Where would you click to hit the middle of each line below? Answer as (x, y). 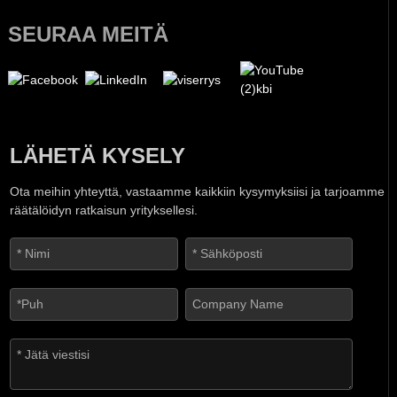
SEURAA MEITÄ (88, 34)
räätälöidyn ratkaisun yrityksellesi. (104, 210)
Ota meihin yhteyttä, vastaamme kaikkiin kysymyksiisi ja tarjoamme (198, 191)
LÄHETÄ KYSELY (98, 155)
